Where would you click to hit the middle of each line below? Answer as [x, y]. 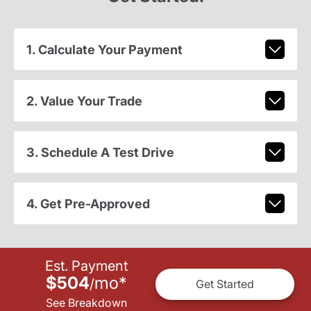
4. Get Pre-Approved [88, 203]
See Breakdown [86, 302]
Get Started [225, 284]
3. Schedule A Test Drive [100, 152]
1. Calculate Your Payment [104, 49]
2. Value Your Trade [84, 101]
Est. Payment [86, 266]
